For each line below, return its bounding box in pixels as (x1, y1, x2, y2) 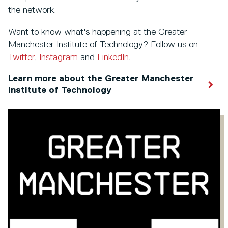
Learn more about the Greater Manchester (8, 74, 194, 84)
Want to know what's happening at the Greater (8, 27, 187, 37)
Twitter (8, 53, 35, 63)
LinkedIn (97, 53, 129, 63)
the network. (8, 6, 59, 15)
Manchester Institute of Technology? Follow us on (8, 40, 198, 50)
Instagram (39, 53, 78, 63)
